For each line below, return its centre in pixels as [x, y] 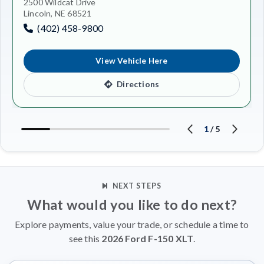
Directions [137, 85]
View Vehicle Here [132, 61]
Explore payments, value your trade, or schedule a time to [132, 224]
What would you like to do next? [132, 204]
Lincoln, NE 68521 [58, 13]
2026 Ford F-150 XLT [148, 238]
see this [85, 238]
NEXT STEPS [137, 186]
